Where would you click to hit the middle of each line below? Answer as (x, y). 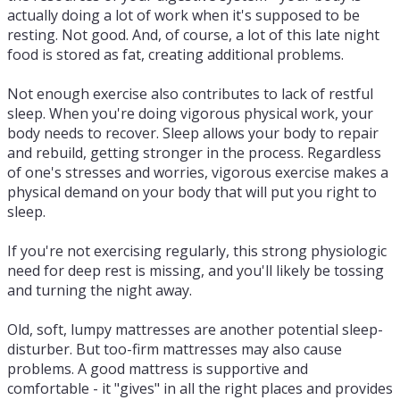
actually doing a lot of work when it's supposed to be (183, 15)
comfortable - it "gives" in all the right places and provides (200, 388)
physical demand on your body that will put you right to (192, 192)
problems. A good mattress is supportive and (158, 369)
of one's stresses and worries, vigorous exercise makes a (198, 172)
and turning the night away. (100, 290)
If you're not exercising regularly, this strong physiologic (197, 251)
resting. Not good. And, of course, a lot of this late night (193, 35)
